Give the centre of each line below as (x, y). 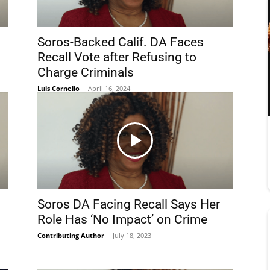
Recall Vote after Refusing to (117, 57)
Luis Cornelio (58, 88)
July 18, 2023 (132, 235)
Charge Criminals (86, 72)
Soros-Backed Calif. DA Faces (121, 42)
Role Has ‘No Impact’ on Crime (122, 219)
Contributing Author (71, 235)
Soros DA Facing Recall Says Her (129, 204)
